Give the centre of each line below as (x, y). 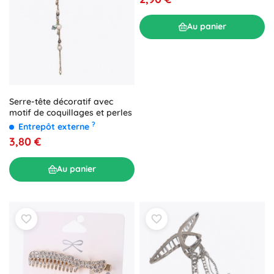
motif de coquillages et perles (71, 112)
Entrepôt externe (55, 126)
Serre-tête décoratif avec (61, 101)
